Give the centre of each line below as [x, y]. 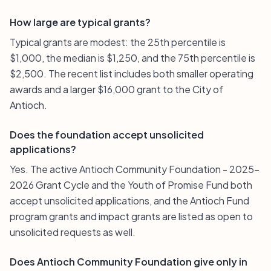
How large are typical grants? [80, 22]
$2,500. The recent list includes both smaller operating [132, 73]
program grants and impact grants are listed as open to [131, 216]
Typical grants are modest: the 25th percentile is [118, 42]
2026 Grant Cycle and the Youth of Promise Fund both [131, 185]
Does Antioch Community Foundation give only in [129, 262]
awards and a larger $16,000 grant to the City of [116, 89]
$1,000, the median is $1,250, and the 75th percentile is [132, 58]
